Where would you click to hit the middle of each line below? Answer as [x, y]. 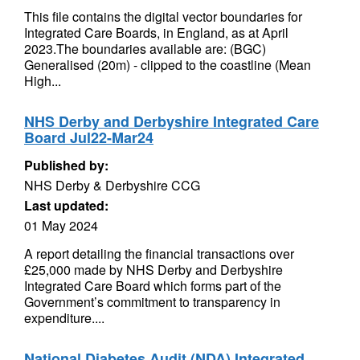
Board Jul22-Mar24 [89, 137]
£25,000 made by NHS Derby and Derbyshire [153, 270]
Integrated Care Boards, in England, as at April [156, 33]
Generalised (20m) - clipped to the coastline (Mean [168, 65]
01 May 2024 [61, 225]
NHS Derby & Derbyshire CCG [112, 185]
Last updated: [66, 205]
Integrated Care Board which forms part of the [153, 286]
